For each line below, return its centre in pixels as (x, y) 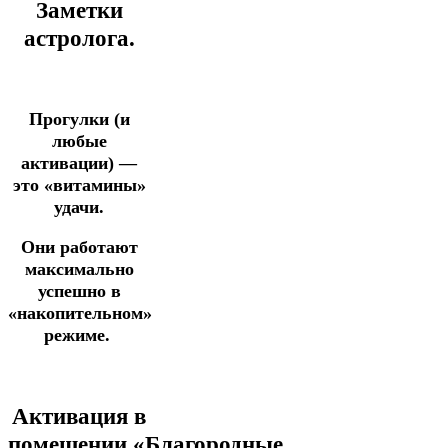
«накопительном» (80, 312)
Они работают (79, 246)
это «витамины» (79, 185)
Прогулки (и (79, 119)
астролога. (79, 38)
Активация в (79, 416)
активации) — (79, 163)
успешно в (79, 290)
